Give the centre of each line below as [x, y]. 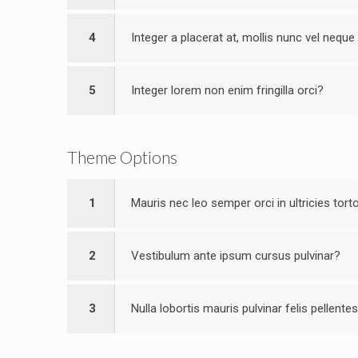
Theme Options [122, 157]
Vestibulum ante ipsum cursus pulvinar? [236, 256]
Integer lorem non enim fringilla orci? [227, 90]
